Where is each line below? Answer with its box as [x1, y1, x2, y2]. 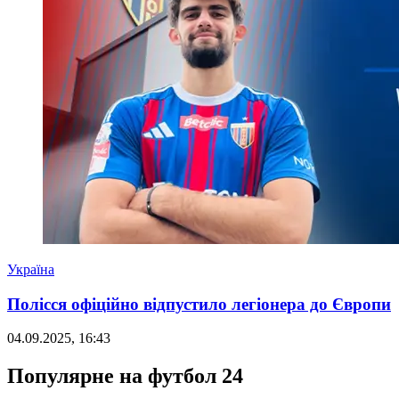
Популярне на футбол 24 [7, 364, 243, 388]
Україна [7, 261, 54, 277]
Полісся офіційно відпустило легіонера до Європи [7, 294, 391, 313]
